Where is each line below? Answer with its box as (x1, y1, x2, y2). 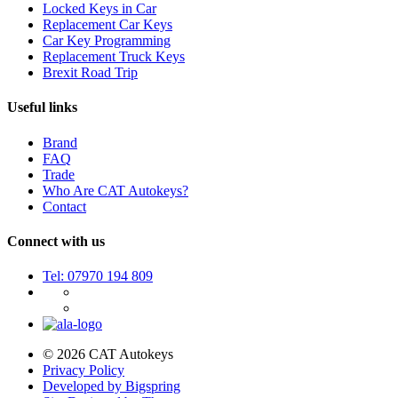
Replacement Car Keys (43, 16, 172, 32)
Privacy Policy (43, 362, 124, 378)
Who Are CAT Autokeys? (43, 182, 188, 198)
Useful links (7, 99, 77, 115)
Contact (43, 198, 86, 214)
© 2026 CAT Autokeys (43, 346, 173, 362)
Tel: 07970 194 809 (43, 268, 153, 284)
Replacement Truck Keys (43, 48, 185, 64)
